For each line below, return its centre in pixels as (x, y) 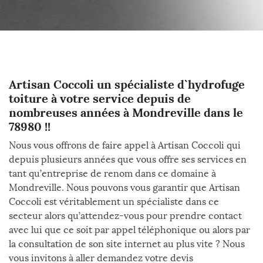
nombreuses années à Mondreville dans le (126, 112)
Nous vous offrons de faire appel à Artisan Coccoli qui (125, 145)
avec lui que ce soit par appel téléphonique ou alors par (129, 230)
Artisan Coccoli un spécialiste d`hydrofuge (127, 84)
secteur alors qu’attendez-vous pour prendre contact (125, 216)
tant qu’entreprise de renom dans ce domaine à (112, 173)
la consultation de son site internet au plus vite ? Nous (127, 244)
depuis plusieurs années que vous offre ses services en (128, 159)
